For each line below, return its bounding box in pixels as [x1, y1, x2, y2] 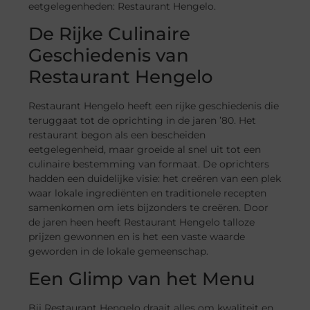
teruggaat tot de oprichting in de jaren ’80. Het [28, 114, 257, 127]
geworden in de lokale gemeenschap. [28, 245, 209, 258]
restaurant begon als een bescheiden [28, 129, 206, 142]
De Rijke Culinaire [28, 23, 191, 46]
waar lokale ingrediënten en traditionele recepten [28, 187, 267, 200]
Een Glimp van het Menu [28, 268, 256, 291]
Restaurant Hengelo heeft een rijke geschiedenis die [28, 100, 280, 113]
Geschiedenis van [28, 44, 190, 67]
